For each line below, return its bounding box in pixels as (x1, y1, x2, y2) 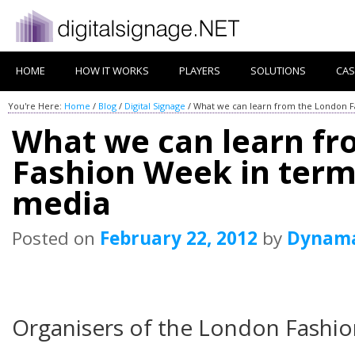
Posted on (12, 225, 100, 250)
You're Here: (8, 100, 64, 112)
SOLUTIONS (250, 63, 306, 78)
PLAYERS (179, 63, 220, 78)
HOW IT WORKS (75, 63, 149, 78)
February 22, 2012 (100, 225, 258, 250)
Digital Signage (124, 100, 185, 112)
